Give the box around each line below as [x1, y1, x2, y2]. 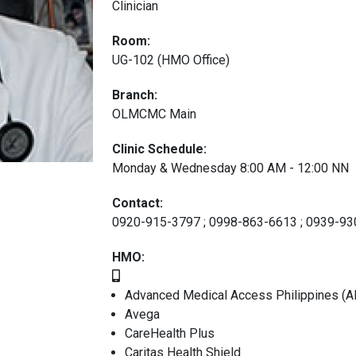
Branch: [112, 87, 157, 103]
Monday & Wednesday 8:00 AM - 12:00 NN [112, 161, 349, 176]
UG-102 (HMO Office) [112, 52, 230, 68]
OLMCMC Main [112, 106, 196, 122]
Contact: [112, 195, 163, 211]
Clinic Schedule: [112, 141, 207, 157]
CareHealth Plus [125, 326, 215, 341]
